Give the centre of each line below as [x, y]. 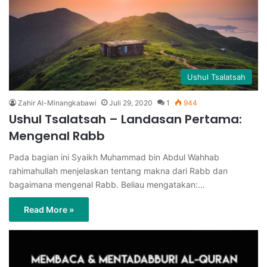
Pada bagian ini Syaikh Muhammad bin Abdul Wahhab [114, 157]
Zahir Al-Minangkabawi [57, 103]
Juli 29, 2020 [131, 103]
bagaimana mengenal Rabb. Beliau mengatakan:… [107, 184]
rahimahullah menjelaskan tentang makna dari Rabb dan [118, 170]
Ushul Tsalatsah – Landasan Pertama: [125, 119]
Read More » [49, 209]
